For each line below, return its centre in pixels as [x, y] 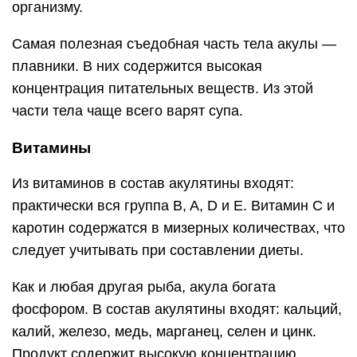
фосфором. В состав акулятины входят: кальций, [177, 309]
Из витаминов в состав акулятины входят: [153, 183]
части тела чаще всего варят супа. [127, 111]
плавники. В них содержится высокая [137, 66]
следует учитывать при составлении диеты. [158, 250]
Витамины [51, 148]
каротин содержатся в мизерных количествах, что [178, 228]
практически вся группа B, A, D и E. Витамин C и [173, 206]
